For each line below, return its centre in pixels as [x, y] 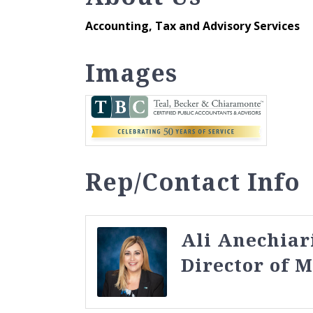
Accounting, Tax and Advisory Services [192, 26]
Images [131, 73]
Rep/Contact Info [193, 181]
